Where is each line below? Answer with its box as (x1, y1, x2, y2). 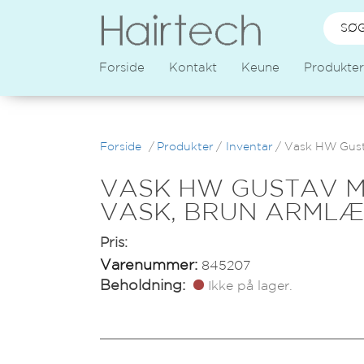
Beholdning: (100, 279, 186, 292)
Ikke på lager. (208, 280, 293, 292)
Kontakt (169, 63, 217, 73)
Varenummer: (100, 259, 198, 272)
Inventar (225, 142, 273, 152)
